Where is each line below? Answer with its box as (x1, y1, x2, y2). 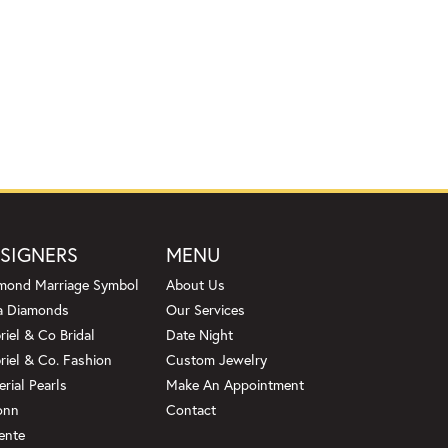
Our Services (166, 300, 245, 320)
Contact (166, 400, 216, 420)
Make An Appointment (166, 375, 304, 395)
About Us (166, 275, 225, 295)
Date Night (166, 325, 233, 345)
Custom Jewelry (166, 350, 267, 370)
